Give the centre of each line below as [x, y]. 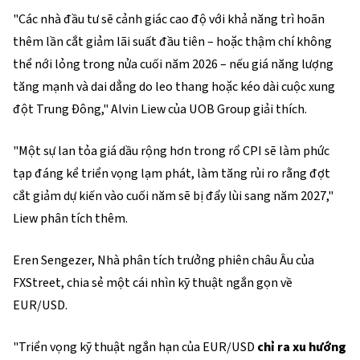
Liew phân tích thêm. [70, 219]
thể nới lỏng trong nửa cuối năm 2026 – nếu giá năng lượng [173, 64]
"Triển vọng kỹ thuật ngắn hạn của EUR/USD [135, 347]
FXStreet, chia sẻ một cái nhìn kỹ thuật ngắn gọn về [153, 283]
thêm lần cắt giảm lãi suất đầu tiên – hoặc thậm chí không [172, 42]
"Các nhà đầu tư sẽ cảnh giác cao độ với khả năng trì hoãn [169, 19]
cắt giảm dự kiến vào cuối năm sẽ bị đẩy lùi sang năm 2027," [173, 196]
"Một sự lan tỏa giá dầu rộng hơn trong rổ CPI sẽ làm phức [171, 151]
